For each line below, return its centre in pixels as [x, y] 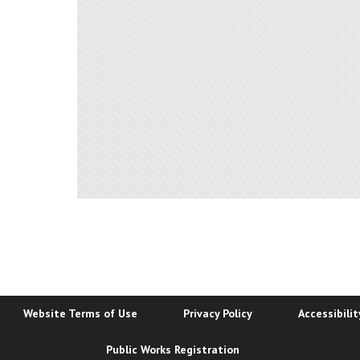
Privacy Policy [217, 313]
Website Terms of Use [80, 313]
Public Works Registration [172, 350]
